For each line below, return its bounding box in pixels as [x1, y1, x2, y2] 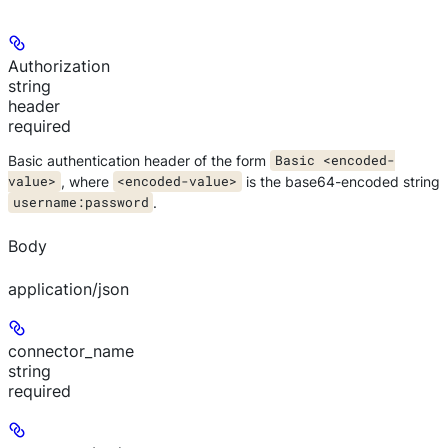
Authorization [8, 55, 110, 76]
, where [60, 172, 113, 190]
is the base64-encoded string [241, 172, 440, 190]
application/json [8, 279, 129, 300]
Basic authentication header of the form [8, 151, 270, 169]
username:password [12, 193, 149, 212]
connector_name [8, 341, 134, 362]
